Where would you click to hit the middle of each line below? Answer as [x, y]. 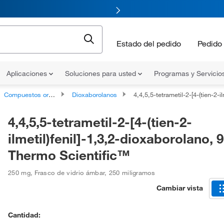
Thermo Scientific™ [69, 155]
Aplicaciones [28, 73]
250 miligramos [132, 172]
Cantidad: [24, 215]
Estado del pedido [149, 43]
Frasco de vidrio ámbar [70, 172]
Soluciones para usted [101, 73]
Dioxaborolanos [94, 94]
